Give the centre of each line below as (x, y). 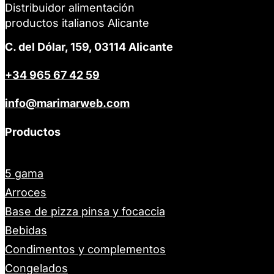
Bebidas (26, 231)
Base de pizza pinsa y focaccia (85, 212)
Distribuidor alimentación (70, 8)
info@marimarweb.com (67, 103)
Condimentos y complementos (85, 250)
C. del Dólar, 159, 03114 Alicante (89, 47)
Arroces (26, 193)
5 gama (24, 174)
